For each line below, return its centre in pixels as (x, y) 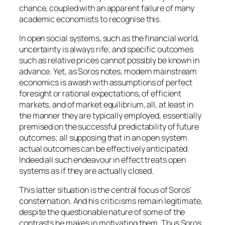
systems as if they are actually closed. (87, 171)
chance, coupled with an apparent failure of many (107, 8)
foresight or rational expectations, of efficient (100, 94)
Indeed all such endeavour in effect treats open (103, 160)
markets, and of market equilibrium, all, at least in (106, 105)
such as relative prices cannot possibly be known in (109, 61)
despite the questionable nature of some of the (102, 212)
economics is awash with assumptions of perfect (106, 83)
